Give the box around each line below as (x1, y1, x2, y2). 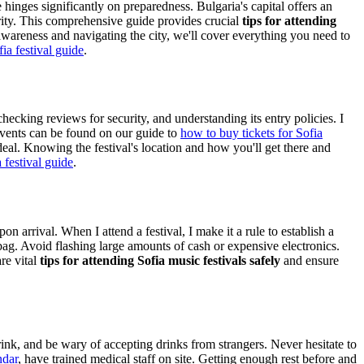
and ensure (280, 253, 339, 268)
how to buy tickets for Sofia (180, 126, 323, 141)
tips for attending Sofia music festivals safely (40, 253, 280, 268)
